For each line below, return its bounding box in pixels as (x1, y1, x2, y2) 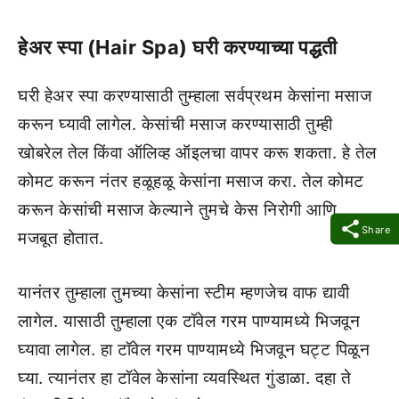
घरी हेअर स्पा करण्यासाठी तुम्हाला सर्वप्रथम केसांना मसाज (18, 85, 371, 106)
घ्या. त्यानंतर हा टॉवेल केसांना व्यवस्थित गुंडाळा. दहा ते (18, 367, 352, 388)
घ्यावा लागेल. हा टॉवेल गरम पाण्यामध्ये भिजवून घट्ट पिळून (18, 338, 370, 360)
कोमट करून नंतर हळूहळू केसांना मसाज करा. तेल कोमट (18, 171, 364, 191)
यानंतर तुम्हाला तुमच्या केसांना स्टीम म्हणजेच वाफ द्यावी (18, 281, 349, 303)
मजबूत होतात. (18, 228, 104, 248)
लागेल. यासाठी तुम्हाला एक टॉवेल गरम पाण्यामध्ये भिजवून (18, 310, 360, 331)
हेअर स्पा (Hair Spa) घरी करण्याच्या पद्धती (18, 36, 338, 59)
